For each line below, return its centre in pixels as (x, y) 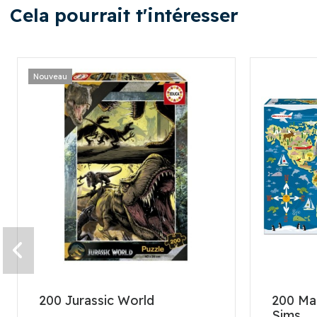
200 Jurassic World (96, 301)
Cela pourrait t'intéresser (124, 15)
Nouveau (50, 76)
